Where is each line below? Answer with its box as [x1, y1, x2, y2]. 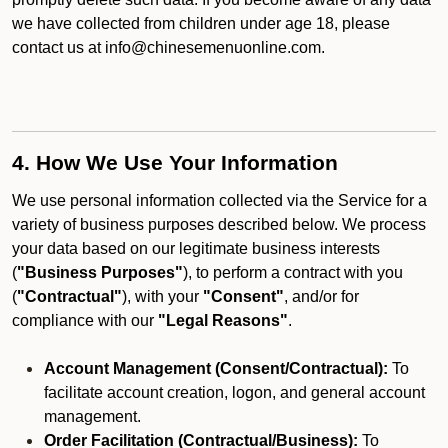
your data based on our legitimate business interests [12, 240, 380, 257]
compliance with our [12, 312, 158, 329]
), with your [122, 288, 203, 305]
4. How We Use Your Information [12, 151, 338, 175]
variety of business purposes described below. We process [12, 216, 426, 233]
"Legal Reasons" [158, 312, 288, 329]
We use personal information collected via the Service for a [12, 192, 427, 209]
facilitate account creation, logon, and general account [44, 384, 425, 401]
